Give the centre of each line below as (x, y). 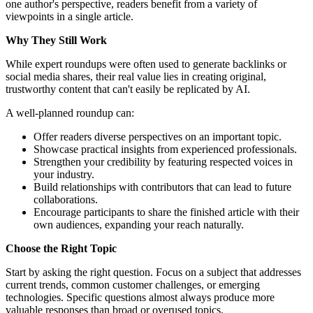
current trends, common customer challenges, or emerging (133, 284)
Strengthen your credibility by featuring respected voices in (163, 161)
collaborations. (66, 199)
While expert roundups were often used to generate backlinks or (146, 64)
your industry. (64, 174)
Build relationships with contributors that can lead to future (162, 187)
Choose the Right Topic (61, 248)
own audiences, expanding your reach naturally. (139, 224)
